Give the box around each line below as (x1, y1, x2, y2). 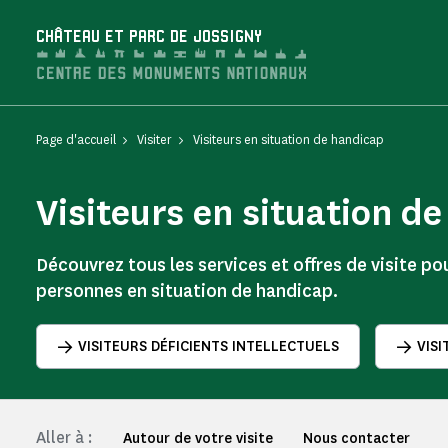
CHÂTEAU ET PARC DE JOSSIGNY (36, 29, 262, 46)
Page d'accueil (36, 131, 116, 148)
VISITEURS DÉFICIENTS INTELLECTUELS (78, 337, 339, 356)
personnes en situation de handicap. (36, 279, 338, 303)
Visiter (137, 131, 172, 148)
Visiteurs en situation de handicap (193, 131, 384, 148)
